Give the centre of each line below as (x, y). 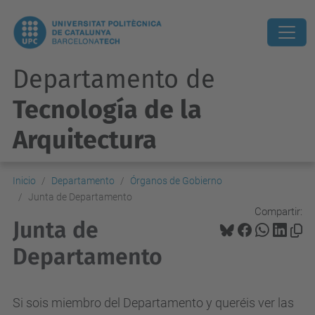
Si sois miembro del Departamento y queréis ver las (153, 303)
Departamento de (114, 79)
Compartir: (278, 211)
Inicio (24, 181)
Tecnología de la (107, 110)
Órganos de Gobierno (176, 181)
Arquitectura (85, 140)
